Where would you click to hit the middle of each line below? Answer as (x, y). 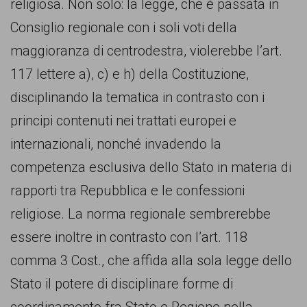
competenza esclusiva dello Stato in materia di (151, 167)
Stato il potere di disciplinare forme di (122, 284)
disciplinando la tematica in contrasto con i (137, 97)
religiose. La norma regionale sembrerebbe (140, 214)
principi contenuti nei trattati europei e (123, 121)
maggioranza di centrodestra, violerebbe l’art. (146, 51)
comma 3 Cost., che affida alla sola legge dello (151, 260)
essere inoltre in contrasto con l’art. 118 (129, 237)
